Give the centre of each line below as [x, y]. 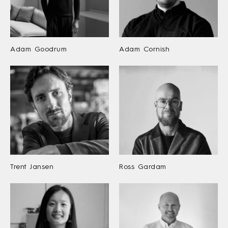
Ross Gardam [143, 166]
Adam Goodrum [39, 49]
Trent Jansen [32, 166]
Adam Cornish [145, 49]
